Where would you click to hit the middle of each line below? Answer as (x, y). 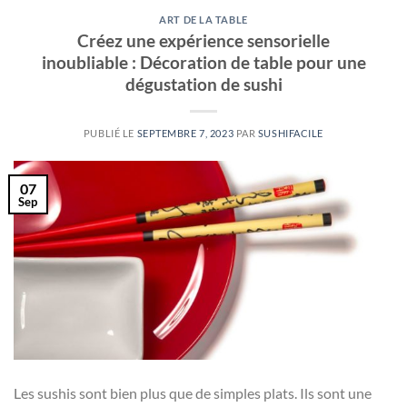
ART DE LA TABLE (203, 20)
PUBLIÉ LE (110, 133)
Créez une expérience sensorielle (203, 40)
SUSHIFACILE (291, 133)
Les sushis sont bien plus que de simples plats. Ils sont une (193, 392)
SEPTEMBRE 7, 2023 (185, 133)
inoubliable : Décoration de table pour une (203, 62)
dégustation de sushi (203, 84)
